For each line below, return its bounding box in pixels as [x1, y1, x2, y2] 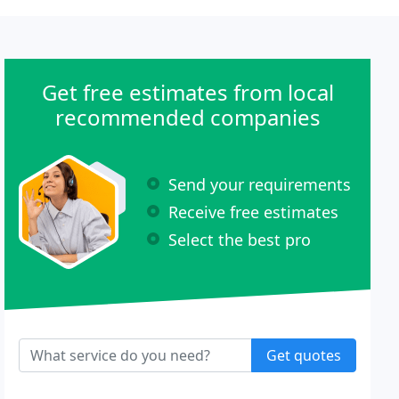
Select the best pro [168, 228, 312, 250]
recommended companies [54, 102, 321, 132]
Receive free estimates [168, 200, 339, 223]
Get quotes [265, 346, 341, 365]
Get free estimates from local [41, 77, 334, 107]
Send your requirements [168, 173, 352, 195]
